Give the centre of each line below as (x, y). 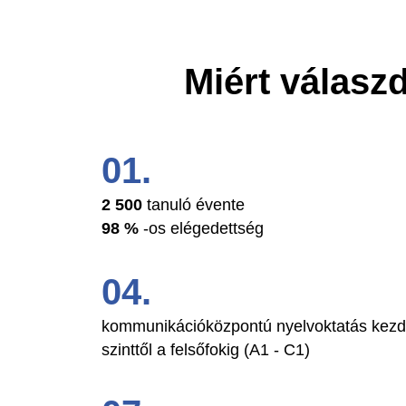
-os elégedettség (201, 229)
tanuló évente (196, 205)
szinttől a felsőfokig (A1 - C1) (206, 350)
